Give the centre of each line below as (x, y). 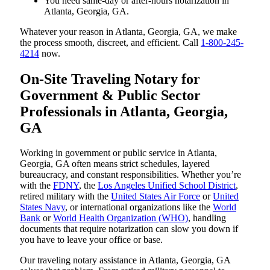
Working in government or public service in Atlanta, (118, 153)
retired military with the (65, 196)
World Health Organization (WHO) (121, 218)
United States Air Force (155, 196)
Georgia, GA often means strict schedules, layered (115, 164)
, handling (207, 218)
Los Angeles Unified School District (167, 186)
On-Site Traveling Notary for (110, 79)
